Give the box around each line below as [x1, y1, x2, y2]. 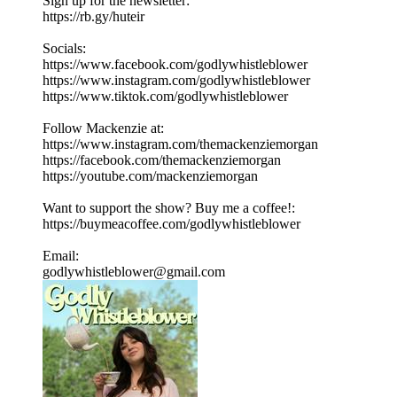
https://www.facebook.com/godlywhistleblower [43, 57, 307, 73]
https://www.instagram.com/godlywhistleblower [43, 73, 310, 89]
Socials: [43, 41, 86, 57]
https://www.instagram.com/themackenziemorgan [43, 136, 318, 152]
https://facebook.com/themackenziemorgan [43, 152, 281, 168]
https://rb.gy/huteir [43, 9, 144, 25]
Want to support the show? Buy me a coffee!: [43, 200, 295, 216]
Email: [43, 248, 79, 264]
